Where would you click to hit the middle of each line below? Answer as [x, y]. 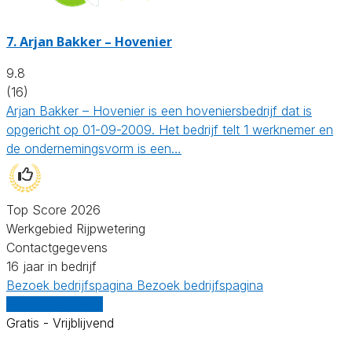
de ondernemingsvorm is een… [94, 148]
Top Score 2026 [53, 209]
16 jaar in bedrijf [51, 266]
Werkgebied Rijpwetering [76, 228]
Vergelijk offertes [55, 304]
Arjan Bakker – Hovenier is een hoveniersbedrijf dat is [159, 110]
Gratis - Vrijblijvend [60, 323]
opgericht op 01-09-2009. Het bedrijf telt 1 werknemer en [170, 129]
